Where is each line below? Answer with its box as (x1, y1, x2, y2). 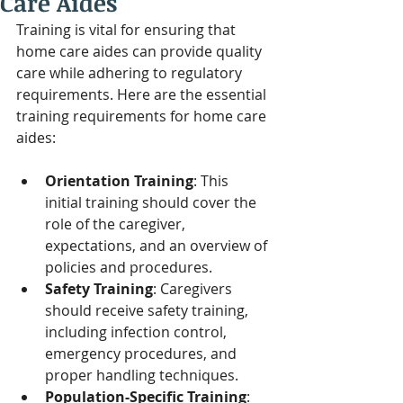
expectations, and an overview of (45, 235, 271, 255)
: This (193, 170, 232, 191)
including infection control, (45, 321, 230, 342)
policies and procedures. (45, 256, 212, 277)
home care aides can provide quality (16, 40, 265, 61)
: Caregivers (153, 278, 236, 299)
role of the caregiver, (45, 213, 189, 234)
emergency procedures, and (45, 343, 240, 363)
